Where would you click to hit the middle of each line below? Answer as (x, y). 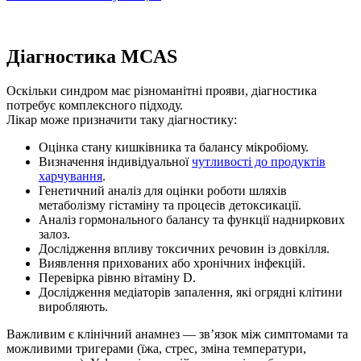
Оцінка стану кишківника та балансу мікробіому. (174, 147)
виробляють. (73, 307)
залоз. (54, 234)
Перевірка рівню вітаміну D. (117, 278)
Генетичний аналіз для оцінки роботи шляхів (163, 191)
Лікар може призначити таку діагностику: (122, 120)
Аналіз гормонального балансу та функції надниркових (192, 220)
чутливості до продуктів (259, 162)
